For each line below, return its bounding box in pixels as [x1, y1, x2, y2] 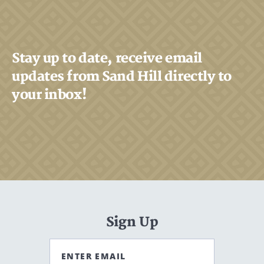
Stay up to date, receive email [12, 50, 202, 67]
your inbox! [12, 87, 87, 103]
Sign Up [105, 214, 159, 230]
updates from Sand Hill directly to [12, 68, 232, 85]
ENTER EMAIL [61, 250, 126, 262]
